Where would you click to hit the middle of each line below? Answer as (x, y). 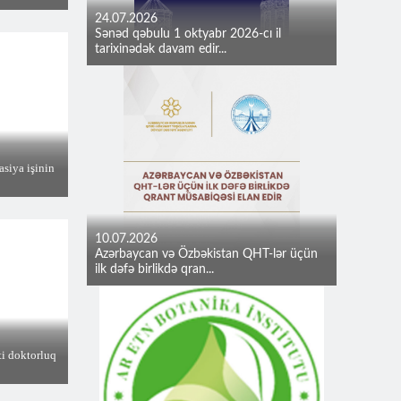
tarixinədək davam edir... (161, 49)
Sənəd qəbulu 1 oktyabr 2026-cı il (188, 34)
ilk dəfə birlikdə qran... (154, 269)
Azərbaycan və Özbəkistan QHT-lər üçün (206, 254)
